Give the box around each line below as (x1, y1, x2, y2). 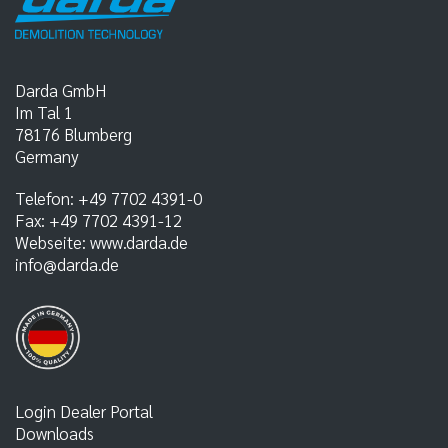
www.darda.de (90, 231, 188, 254)
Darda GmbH (15, 79, 106, 102)
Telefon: (15, 187, 78, 210)
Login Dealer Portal (15, 400, 153, 423)
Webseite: (15, 231, 90, 254)
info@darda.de (15, 253, 119, 276)
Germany (15, 145, 79, 168)
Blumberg (64, 123, 132, 146)
